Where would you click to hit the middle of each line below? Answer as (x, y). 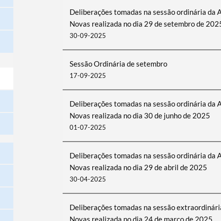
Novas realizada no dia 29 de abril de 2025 (138, 167)
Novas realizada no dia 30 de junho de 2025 (140, 115)
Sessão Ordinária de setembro (118, 64)
